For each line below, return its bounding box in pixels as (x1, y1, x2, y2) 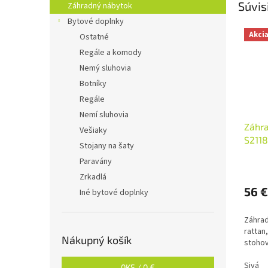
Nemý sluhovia (80, 62, 131, 74)
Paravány (80, 156, 112, 167)
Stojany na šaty (80, 140, 134, 152)
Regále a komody (80, 47, 142, 59)
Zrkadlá (80, 171, 106, 183)
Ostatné (80, 31, 109, 43)
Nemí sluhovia (80, 109, 129, 121)
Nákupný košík (62, 233, 132, 246)
